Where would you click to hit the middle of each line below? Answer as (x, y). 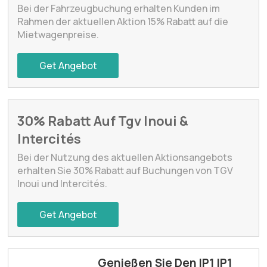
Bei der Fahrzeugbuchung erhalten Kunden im (119, 8)
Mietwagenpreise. (58, 34)
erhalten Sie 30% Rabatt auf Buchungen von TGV (125, 170)
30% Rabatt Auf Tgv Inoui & (103, 121)
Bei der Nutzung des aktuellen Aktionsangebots (125, 157)
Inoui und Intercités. (63, 183)
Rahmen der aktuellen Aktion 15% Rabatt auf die (123, 21)
